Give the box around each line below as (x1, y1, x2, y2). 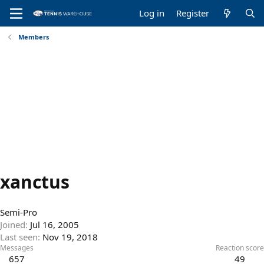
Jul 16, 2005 (30, 219, 79, 231)
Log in (139, 7, 165, 19)
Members (18, 32, 49, 41)
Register (176, 7, 210, 19)
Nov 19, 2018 (42, 231, 98, 243)
